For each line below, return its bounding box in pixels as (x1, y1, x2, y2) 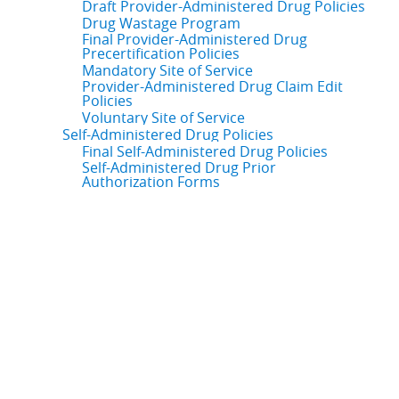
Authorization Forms (81, 172, 220, 191)
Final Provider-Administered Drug (81, 29, 307, 49)
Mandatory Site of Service (81, 61, 253, 80)
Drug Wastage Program (81, 13, 240, 33)
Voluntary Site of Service (81, 108, 245, 127)
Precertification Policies (81, 44, 240, 63)
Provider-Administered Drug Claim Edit (81, 77, 343, 96)
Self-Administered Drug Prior (81, 158, 276, 177)
